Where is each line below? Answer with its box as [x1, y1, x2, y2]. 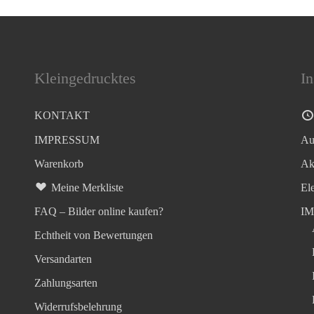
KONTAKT [34, 109, 90, 122]
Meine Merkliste [50, 181, 123, 193]
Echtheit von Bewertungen [34, 228, 153, 241]
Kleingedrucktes [34, 69, 136, 87]
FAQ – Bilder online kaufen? [34, 205, 163, 217]
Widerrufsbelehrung [34, 300, 122, 313]
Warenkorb [34, 157, 83, 170]
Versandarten [34, 252, 92, 265]
